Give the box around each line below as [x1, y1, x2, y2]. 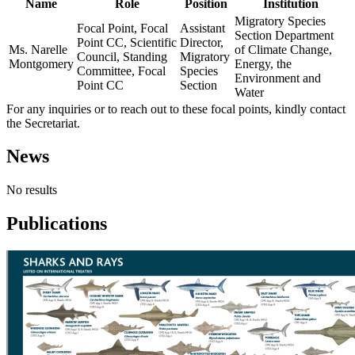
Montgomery [9, 56, 74, 71]
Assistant [180, 21, 225, 35]
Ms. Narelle [9, 42, 67, 56]
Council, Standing [77, 49, 167, 63]
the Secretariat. [6, 116, 80, 130]
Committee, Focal [77, 63, 166, 78]
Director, [180, 35, 223, 49]
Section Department [235, 28, 334, 42]
